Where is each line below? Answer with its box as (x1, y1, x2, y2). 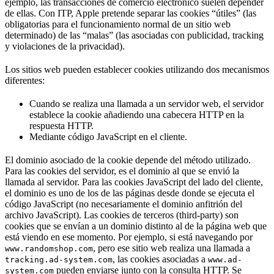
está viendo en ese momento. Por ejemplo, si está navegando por (5, 232, 253, 243)
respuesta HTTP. (29, 120, 94, 131)
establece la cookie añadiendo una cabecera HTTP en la (29, 109, 244, 120)
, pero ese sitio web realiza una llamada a (93, 243, 250, 254)
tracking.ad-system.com (5, 255, 113, 265)
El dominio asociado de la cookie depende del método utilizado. (5, 155, 251, 166)
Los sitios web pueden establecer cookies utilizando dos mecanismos (5, 64, 269, 75)
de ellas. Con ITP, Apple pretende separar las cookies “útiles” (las (5, 8, 256, 19)
